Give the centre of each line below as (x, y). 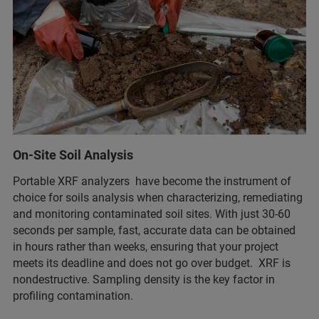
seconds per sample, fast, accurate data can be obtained (154, 231)
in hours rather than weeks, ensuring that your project (146, 247)
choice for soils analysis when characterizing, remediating (158, 198)
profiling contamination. (73, 296)
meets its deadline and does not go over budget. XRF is (152, 263)
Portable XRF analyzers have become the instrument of (152, 182)
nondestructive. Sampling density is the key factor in (144, 280)
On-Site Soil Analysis (74, 155)
